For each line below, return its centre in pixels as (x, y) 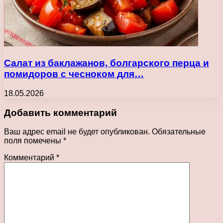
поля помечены (34, 141)
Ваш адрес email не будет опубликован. (77, 132)
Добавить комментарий (60, 112)
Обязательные (179, 132)
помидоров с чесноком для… (74, 74)
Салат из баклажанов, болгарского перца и (107, 63)
